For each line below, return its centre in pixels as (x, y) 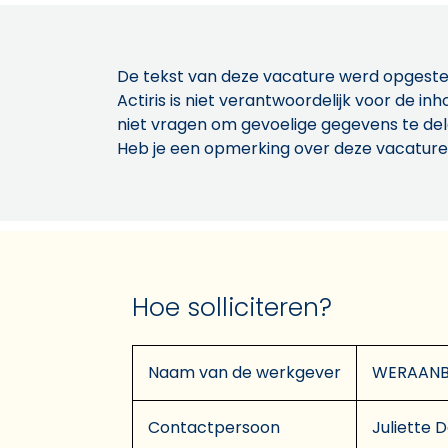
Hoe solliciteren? (232, 307)
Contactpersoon (214, 427)
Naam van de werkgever (244, 372)
